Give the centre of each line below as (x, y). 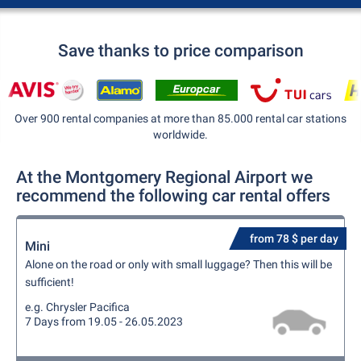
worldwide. (180, 135)
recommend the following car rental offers (173, 196)
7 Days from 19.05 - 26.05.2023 (104, 322)
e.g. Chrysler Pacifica (77, 307)
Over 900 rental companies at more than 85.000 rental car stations (180, 118)
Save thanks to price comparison (180, 51)
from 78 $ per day (294, 239)
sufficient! (50, 282)
